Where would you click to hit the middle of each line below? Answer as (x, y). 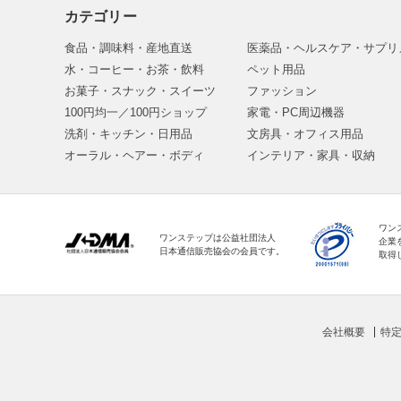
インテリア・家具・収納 (311, 155)
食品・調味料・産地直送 (128, 48)
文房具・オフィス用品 (306, 134)
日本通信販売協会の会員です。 (222, 251)
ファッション (282, 91)
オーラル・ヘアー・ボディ (134, 155)
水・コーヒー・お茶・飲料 (134, 69)
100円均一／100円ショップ (136, 112)
